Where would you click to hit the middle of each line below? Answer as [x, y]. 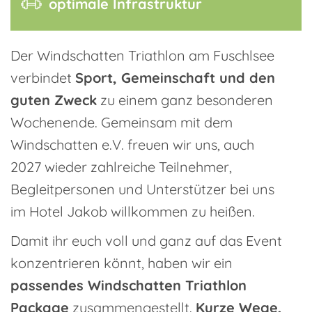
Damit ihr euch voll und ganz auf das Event [146, 241]
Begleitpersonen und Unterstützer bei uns [142, 189]
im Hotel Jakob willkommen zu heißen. [133, 211]
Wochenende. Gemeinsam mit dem [122, 122]
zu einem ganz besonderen [185, 100]
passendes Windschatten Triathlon [128, 285]
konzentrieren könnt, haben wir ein [122, 263]
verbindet [43, 78]
